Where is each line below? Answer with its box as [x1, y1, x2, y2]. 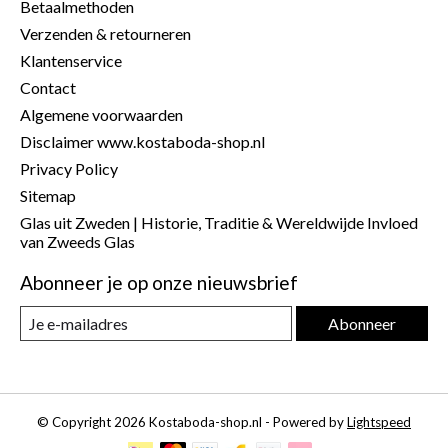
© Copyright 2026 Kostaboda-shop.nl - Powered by [37, 414, 347, 431]
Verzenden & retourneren [20, 24, 191, 44]
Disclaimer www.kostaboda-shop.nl [20, 132, 265, 152]
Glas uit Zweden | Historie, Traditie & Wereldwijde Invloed [20, 213, 418, 233]
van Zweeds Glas [20, 232, 135, 252]
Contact [20, 78, 76, 98]
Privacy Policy [20, 159, 118, 179]
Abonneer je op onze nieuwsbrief [20, 271, 298, 295]
